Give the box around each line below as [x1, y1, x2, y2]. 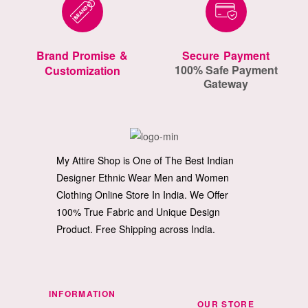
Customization [44, 63, 120, 79]
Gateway [203, 76, 248, 92]
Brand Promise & [36, 47, 129, 64]
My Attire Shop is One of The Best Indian [56, 153, 234, 168]
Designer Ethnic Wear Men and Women [56, 170, 229, 185]
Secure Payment [182, 47, 269, 64]
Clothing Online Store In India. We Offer [56, 188, 228, 202]
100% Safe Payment [174, 62, 278, 78]
